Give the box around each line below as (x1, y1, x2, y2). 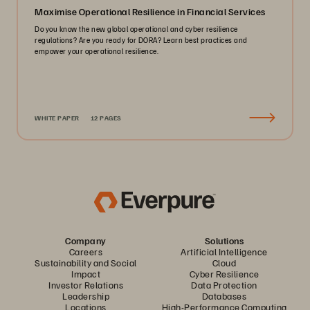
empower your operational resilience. (35, 46, 158, 55)
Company (65, 235, 107, 246)
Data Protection (191, 279, 257, 291)
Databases (201, 290, 247, 302)
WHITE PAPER (35, 113, 80, 122)
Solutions (204, 235, 244, 246)
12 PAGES (90, 113, 122, 122)
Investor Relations (48, 279, 123, 291)
